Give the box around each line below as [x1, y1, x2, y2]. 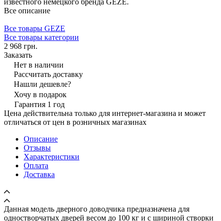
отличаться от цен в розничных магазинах [4, 117, 147, 126]
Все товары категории [4, 33, 79, 41]
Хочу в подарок [14, 90, 67, 99]
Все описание [4, 6, 50, 15]
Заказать [4, 50, 32, 59]
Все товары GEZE [4, 24, 65, 33]
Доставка [24, 170, 55, 179]
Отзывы [24, 143, 51, 152]
